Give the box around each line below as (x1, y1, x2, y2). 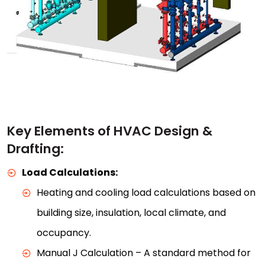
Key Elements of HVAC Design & (7, 121, 212, 140)
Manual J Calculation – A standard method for (37, 245, 251, 260)
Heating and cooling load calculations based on (37, 185, 256, 199)
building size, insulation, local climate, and (37, 205, 226, 219)
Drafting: (7, 139, 64, 158)
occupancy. (37, 225, 91, 240)
